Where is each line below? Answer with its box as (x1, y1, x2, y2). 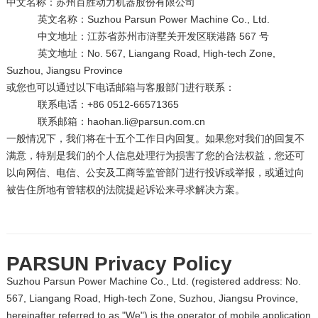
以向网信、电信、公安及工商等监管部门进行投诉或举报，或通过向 (6, 167, 305, 178)
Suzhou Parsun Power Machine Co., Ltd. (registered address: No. (6, 275, 301, 287)
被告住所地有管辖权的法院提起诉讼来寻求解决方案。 (6, 184, 245, 195)
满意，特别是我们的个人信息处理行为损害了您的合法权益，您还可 (6, 150, 305, 161)
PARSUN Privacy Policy (6, 253, 232, 275)
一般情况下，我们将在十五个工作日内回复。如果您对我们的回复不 (6, 133, 305, 144)
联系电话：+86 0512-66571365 (6, 99, 179, 110)
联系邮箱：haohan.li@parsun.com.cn (6, 116, 205, 127)
